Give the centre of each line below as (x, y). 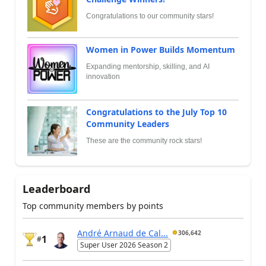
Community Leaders (128, 124)
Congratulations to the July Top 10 (156, 112)
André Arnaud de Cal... (123, 233)
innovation (103, 77)
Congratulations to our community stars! (150, 16)
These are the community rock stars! (144, 141)
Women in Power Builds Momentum (161, 50)
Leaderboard (56, 189)
